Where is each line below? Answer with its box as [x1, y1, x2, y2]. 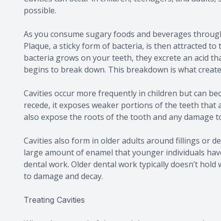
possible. [24, 5, 56, 16]
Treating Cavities [24, 195, 85, 205]
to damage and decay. [24, 171, 103, 182]
